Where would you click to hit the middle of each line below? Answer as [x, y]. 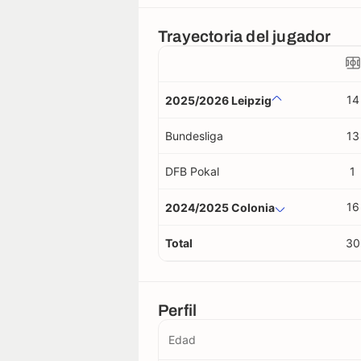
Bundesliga [194, 136]
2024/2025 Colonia [220, 207]
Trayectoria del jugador [245, 36]
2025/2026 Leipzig [218, 100]
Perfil [178, 310]
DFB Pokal [192, 171]
